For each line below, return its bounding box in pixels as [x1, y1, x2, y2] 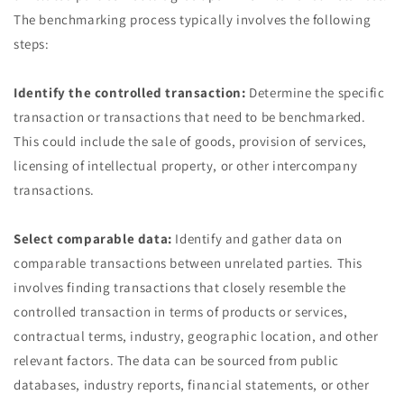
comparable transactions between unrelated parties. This [14, 254, 363, 271]
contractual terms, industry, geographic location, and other [14, 327, 379, 344]
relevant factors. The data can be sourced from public [14, 352, 339, 369]
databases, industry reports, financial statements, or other [14, 376, 370, 393]
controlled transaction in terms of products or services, [14, 303, 348, 320]
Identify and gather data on [171, 230, 343, 247]
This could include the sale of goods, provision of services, [14, 133, 368, 150]
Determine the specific [245, 84, 385, 101]
